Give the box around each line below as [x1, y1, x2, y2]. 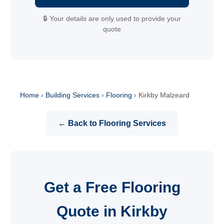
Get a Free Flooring [43, 178, 180, 195]
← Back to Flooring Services [58, 118, 166, 127]
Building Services [45, 90, 99, 99]
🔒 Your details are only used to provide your [43, 14, 181, 22]
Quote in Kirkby [56, 202, 167, 219]
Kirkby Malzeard [138, 90, 189, 99]
